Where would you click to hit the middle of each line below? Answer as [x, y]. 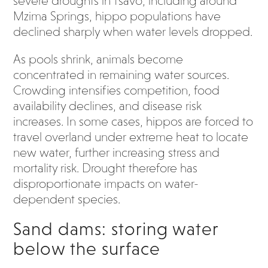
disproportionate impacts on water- [106, 184]
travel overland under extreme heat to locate [131, 137]
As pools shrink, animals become [98, 59]
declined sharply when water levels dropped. [133, 32]
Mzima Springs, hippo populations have [117, 16]
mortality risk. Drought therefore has [106, 168]
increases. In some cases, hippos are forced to [133, 121]
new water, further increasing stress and [117, 153]
